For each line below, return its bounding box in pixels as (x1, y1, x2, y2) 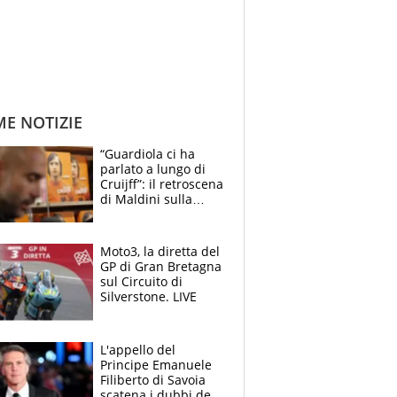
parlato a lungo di (100, 160, 206, 178)
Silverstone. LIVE (100, 288, 197, 306)
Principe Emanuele (100, 355, 212, 373)
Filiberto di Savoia (100, 370, 206, 388)
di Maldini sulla (100, 191, 192, 208)
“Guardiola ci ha (100, 145, 195, 163)
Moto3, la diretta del (100, 243, 220, 261)
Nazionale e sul (100, 206, 191, 223)
